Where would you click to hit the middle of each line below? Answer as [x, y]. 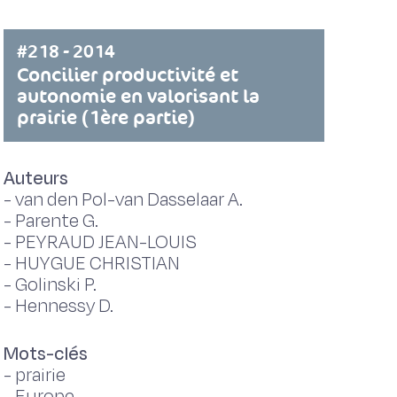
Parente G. [56, 221]
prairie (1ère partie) [105, 117]
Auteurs [35, 179]
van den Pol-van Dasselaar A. [128, 200]
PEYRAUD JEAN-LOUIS [105, 242]
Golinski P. [55, 285]
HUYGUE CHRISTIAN [97, 264]
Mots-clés [45, 354]
